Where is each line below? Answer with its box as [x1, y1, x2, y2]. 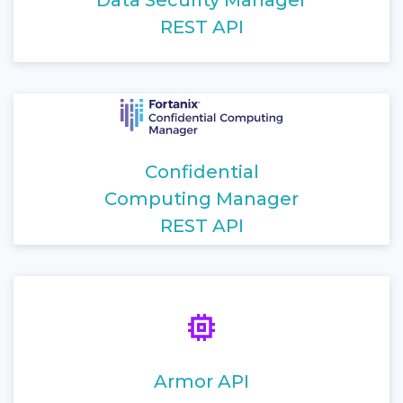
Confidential [144, 161, 259, 184]
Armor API [154, 370, 249, 392]
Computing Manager [104, 188, 299, 210]
